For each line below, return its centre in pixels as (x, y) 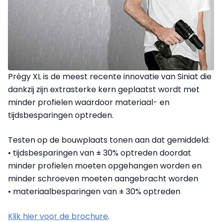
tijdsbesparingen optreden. (61, 115)
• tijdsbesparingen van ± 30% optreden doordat (100, 153)
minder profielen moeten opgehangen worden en (105, 166)
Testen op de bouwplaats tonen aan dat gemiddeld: (109, 140)
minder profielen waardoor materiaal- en (89, 103)
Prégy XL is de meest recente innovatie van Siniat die (110, 77)
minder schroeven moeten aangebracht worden (103, 179)
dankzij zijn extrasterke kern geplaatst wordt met (104, 90)
